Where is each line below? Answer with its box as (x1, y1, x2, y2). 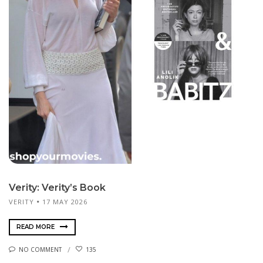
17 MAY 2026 (42, 197, 87, 206)
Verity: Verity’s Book (9, 181, 106, 193)
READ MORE (16, 222, 56, 231)
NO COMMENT (19, 245, 62, 254)
